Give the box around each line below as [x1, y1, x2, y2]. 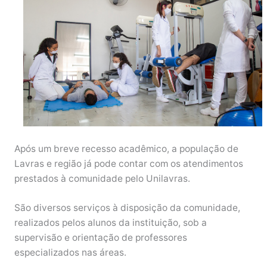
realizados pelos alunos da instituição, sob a [14, 217, 207, 229]
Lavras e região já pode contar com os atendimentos [14, 157, 243, 169]
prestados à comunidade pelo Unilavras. [14, 172, 190, 184]
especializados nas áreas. [14, 247, 129, 259]
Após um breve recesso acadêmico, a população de [14, 142, 238, 154]
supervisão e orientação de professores [14, 232, 187, 244]
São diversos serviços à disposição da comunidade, [14, 202, 240, 214]
